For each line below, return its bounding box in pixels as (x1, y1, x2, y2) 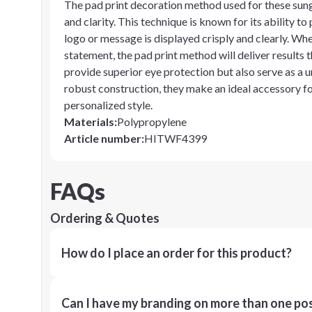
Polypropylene (117, 115, 187, 128)
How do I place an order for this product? (61, 245, 292, 260)
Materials (64, 115, 114, 128)
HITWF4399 (144, 132, 207, 145)
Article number (64, 132, 141, 145)
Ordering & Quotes (50, 210, 159, 226)
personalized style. (64, 98, 153, 111)
